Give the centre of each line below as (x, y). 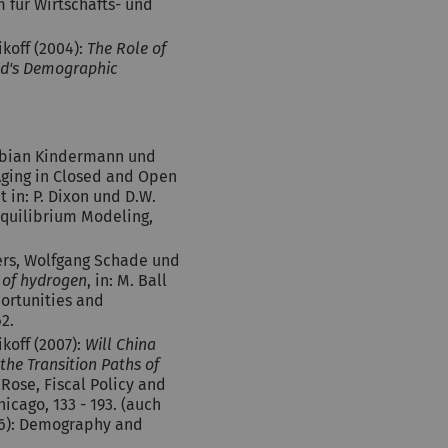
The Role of (126, 48)
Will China (120, 344)
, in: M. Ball (127, 280)
